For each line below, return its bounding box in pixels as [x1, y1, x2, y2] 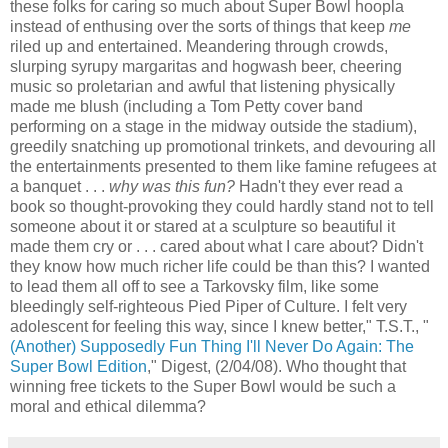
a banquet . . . [10, 177, 109, 195]
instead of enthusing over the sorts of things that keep [10, 17, 389, 35]
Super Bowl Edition [10, 357, 147, 375]
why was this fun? [109, 177, 235, 195]
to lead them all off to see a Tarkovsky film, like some [10, 277, 379, 295]
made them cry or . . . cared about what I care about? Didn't [10, 237, 423, 255]
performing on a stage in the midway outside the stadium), [10, 117, 417, 135]
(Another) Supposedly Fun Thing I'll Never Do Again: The [10, 337, 414, 355]
